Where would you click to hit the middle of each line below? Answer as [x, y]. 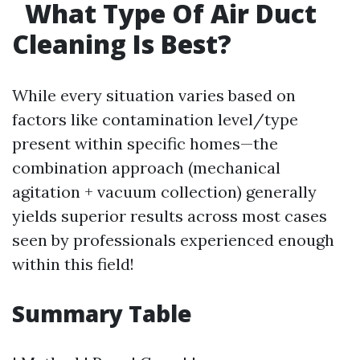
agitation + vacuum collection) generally [164, 192]
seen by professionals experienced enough [173, 240]
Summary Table [102, 313]
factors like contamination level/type [155, 119]
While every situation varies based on [154, 95]
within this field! [73, 264]
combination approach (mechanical [146, 168]
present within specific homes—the [145, 143]
